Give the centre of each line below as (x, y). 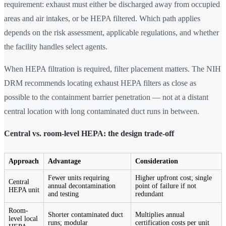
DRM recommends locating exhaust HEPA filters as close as (100, 83)
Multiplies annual (160, 215)
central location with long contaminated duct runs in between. (102, 111)
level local (23, 219)
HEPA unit (24, 190)
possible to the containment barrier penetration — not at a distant (106, 97)
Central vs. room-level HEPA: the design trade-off (89, 134)
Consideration (157, 161)
